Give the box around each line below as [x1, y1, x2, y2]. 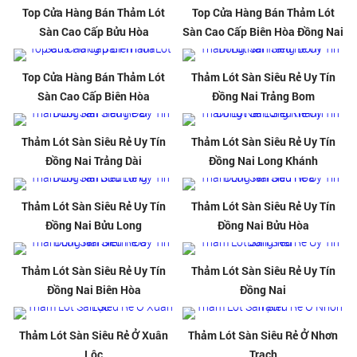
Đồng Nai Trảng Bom [211, 88, 315, 104]
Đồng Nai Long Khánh [208, 153, 318, 169]
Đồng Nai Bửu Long [45, 218, 143, 233]
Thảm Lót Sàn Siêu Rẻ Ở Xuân [19, 328, 169, 343]
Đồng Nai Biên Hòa [46, 282, 141, 298]
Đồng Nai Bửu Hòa [217, 218, 309, 233]
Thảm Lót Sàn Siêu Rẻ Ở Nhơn [188, 328, 339, 343]
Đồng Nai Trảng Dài [45, 153, 143, 169]
